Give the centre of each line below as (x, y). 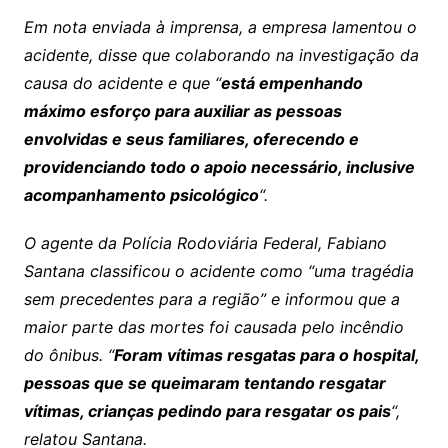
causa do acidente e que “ (122, 82)
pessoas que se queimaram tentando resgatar (204, 382)
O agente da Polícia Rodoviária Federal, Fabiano (205, 242)
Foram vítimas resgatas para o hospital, (266, 354)
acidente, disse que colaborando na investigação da (221, 54)
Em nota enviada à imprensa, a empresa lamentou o (220, 26)
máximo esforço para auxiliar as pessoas (182, 110)
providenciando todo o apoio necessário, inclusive (219, 166)
